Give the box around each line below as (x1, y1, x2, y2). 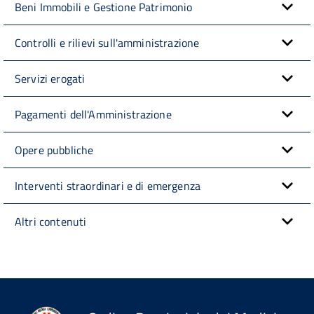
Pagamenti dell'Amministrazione (15, 105, 172, 123)
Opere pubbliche (15, 141, 94, 158)
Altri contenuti (15, 212, 87, 230)
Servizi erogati (15, 69, 86, 87)
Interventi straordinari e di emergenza (15, 177, 201, 194)
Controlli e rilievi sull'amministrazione (15, 34, 200, 51)
